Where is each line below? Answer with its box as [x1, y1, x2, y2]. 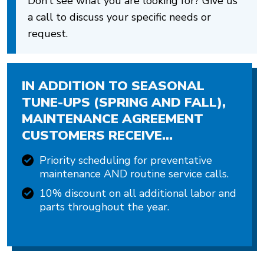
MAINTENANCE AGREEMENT [22, 110, 203, 128]
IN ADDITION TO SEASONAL [22, 77, 204, 95]
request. [28, 27, 68, 41]
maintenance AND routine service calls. [39, 167, 229, 181]
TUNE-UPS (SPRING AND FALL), [22, 94, 226, 111]
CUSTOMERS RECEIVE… [22, 127, 173, 144]
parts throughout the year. [39, 200, 169, 214]
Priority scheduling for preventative [39, 153, 212, 167]
